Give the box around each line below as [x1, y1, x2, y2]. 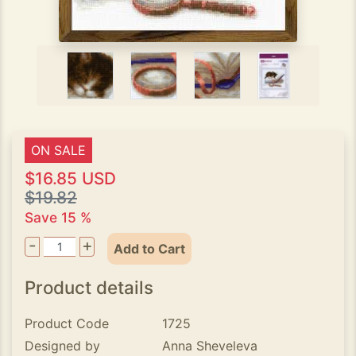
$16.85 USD [25, 168, 116, 188]
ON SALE [31, 142, 86, 158]
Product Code [25, 315, 109, 331]
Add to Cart [114, 241, 186, 257]
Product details [25, 277, 153, 298]
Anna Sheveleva [162, 338, 258, 354]
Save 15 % [25, 209, 91, 226]
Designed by [25, 338, 100, 354]
